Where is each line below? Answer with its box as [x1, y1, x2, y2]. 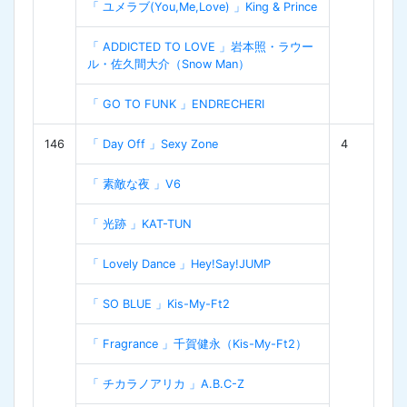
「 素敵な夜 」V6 [87, 176, 181, 191]
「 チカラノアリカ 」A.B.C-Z [87, 376, 244, 391]
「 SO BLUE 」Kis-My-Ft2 [87, 296, 230, 311]
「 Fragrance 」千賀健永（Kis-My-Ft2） [87, 336, 307, 351]
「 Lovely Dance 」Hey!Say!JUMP [87, 256, 271, 271]
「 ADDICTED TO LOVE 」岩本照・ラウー [87, 39, 313, 54]
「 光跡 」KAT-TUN [87, 216, 192, 231]
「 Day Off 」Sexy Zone [87, 136, 218, 151]
